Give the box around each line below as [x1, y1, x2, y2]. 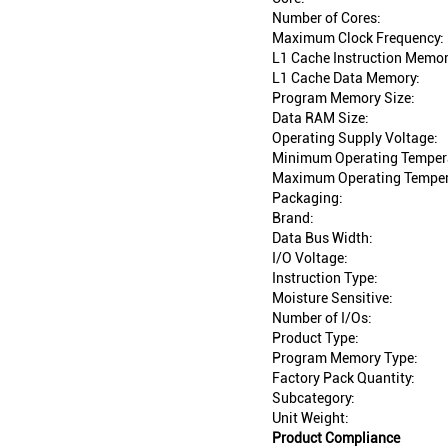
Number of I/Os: [272, 310, 372, 327]
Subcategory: [272, 390, 355, 407]
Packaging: [272, 190, 343, 207]
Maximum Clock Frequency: [272, 30, 444, 47]
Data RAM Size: [272, 110, 369, 127]
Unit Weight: [272, 410, 349, 427]
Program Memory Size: [272, 90, 415, 107]
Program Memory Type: [272, 350, 418, 367]
